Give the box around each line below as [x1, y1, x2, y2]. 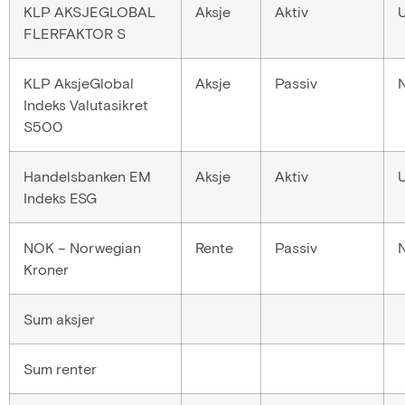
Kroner [24, 259, 69, 278]
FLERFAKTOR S [24, 24, 126, 42]
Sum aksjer [24, 309, 95, 327]
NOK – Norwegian [24, 238, 141, 256]
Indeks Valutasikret [24, 95, 148, 113]
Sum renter [24, 359, 97, 377]
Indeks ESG [24, 188, 97, 206]
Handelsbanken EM [24, 166, 151, 184]
